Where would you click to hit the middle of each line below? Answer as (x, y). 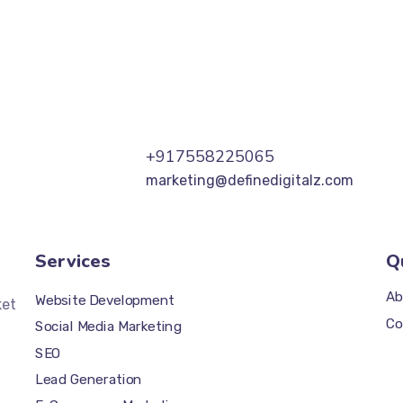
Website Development (104, 300)
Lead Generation (88, 379)
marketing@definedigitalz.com (249, 180)
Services (72, 261)
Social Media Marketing (108, 326)
